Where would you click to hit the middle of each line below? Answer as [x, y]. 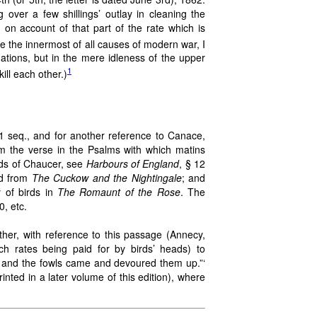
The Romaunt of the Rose [119, 191]
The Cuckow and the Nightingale [106, 177]
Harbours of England [133, 163]
